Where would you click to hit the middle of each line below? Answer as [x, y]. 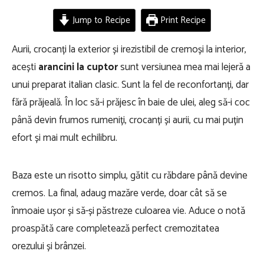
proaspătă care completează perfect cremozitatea [115, 229]
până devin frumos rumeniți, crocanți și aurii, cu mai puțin [128, 120]
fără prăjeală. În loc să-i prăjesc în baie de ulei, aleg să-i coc [131, 103]
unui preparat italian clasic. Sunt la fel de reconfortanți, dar [130, 85]
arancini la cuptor [78, 67]
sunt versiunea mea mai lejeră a [184, 67]
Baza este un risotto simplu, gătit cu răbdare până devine [130, 176]
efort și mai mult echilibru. [65, 138]
